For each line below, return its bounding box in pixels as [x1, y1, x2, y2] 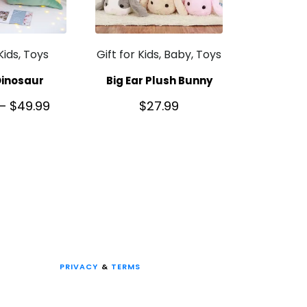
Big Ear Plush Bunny [106, 73, 212, 88]
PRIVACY [59, 261, 99, 272]
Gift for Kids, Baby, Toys [97, 47, 222, 63]
